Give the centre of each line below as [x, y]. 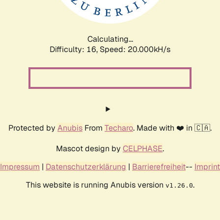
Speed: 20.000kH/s [135, 49]
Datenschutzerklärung [86, 166]
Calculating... [110, 39]
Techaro [119, 128]
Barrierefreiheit [159, 166]
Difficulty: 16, [75, 49]
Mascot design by [89, 148]
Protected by [33, 128]
